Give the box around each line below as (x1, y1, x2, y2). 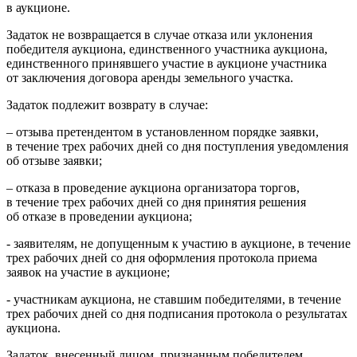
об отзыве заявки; (6, 153, 102, 167)
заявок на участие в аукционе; (6, 265, 170, 279)
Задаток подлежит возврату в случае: (6, 97, 208, 112)
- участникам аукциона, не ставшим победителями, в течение (6, 292, 341, 306)
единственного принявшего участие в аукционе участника (6, 56, 327, 70)
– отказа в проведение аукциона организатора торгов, (6, 180, 300, 194)
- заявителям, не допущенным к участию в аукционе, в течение (6, 236, 351, 250)
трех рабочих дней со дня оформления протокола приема (6, 250, 317, 265)
